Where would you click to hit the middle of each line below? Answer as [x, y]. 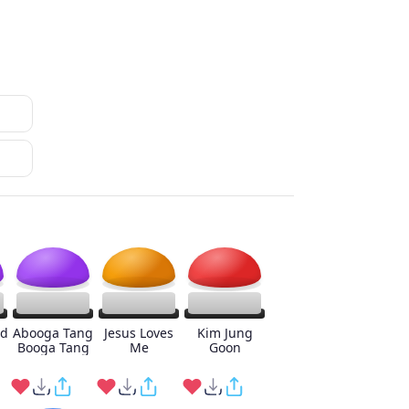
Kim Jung [225, 333]
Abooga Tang [53, 333]
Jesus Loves [139, 333]
